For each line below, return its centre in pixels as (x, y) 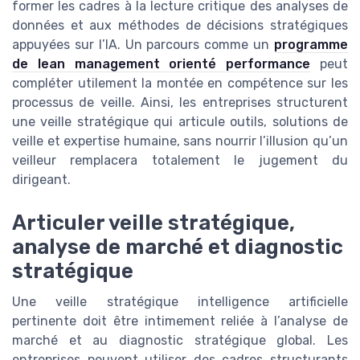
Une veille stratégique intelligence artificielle (180, 302)
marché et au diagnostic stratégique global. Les (180, 341)
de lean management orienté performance (162, 64)
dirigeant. (41, 180)
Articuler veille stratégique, (153, 223)
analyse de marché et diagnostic (178, 247)
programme (311, 45)
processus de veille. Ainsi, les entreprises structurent (180, 103)
